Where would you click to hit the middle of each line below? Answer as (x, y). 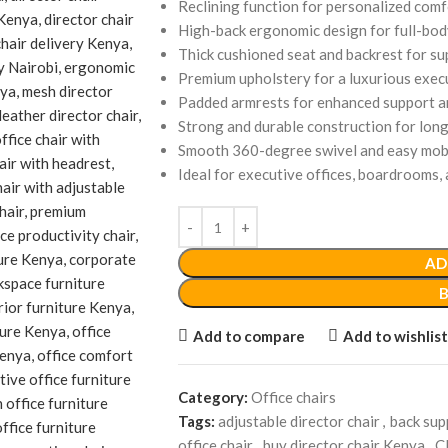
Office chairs (293, 397)
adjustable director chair (298, 421)
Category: (212, 397)
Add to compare (248, 335)
